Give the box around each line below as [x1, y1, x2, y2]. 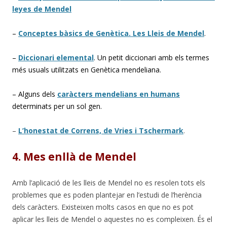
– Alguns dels [12, 89, 57, 99]
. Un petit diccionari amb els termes [94, 52, 209, 62]
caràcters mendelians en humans [57, 89, 180, 99]
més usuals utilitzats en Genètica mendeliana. [12, 64, 161, 74]
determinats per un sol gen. [12, 101, 102, 111]
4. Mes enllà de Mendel [12, 149, 136, 164]
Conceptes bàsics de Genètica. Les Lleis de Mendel [18, 28, 204, 38]
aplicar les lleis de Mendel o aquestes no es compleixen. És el [12, 214, 212, 224]
